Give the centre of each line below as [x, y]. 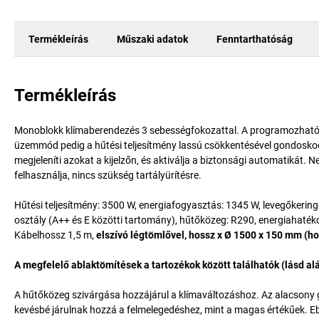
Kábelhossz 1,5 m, [54, 235]
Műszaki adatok [152, 39]
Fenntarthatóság [255, 39]
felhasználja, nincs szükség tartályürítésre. [108, 175]
